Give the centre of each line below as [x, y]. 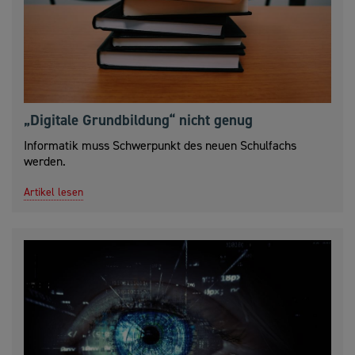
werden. [45, 162]
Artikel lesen [53, 193]
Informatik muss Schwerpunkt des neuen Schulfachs [160, 146]
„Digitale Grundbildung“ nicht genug [138, 120]
